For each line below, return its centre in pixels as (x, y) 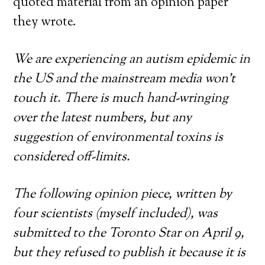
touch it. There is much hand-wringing (121, 99)
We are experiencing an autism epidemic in (132, 60)
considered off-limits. (72, 157)
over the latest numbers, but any (103, 118)
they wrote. (45, 22)
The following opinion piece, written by (123, 195)
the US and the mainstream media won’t (125, 79)
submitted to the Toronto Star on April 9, (129, 234)
